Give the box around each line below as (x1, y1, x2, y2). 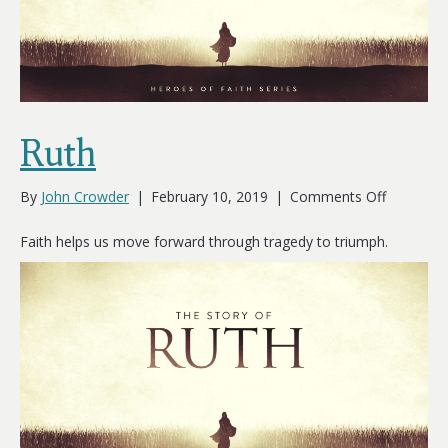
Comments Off (290, 187, 386, 207)
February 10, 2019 (151, 187, 268, 207)
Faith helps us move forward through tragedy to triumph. (20, 232, 388, 252)
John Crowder (41, 187, 129, 207)
